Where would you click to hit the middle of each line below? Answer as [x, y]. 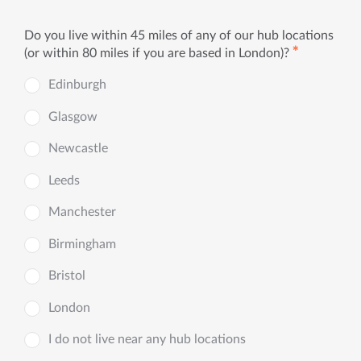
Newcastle [78, 148]
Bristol [67, 276]
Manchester [82, 212]
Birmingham [82, 244]
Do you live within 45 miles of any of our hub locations [179, 35]
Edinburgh [77, 85]
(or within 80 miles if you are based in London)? [157, 53]
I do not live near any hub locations [147, 339]
